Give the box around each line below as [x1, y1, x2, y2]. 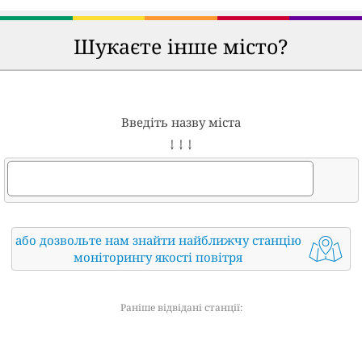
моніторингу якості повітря [74, 249, 243, 266]
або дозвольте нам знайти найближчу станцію [15, 232, 301, 249]
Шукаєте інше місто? [74, 32, 288, 61]
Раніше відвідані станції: [120, 301, 242, 315]
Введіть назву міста [121, 114, 241, 131]
